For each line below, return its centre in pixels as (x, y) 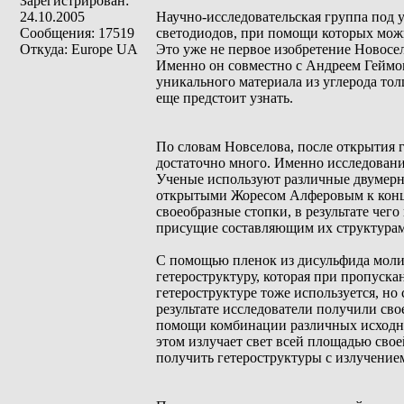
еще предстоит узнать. (225, 98)
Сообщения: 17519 (77, 33)
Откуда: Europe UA (79, 49)
